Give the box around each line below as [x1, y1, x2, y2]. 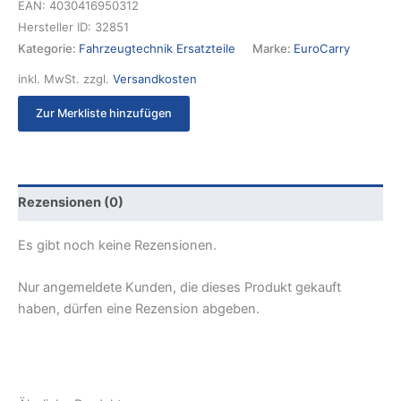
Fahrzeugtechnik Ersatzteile [79, 40, 235, 55]
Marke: [252, 40, 294, 55]
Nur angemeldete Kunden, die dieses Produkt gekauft [18, 279, 341, 296]
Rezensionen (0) [18, 193, 124, 210]
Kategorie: [18, 40, 79, 55]
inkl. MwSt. [18, 72, 80, 87]
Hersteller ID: [18, 19, 95, 34]
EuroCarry [294, 40, 350, 55]
